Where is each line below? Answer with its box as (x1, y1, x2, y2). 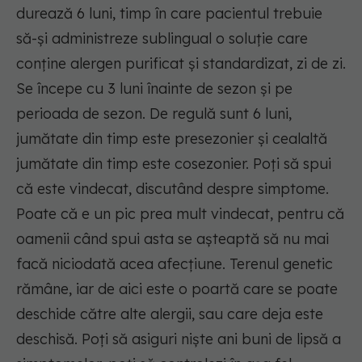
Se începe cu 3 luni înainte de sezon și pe (16, 79, 293, 99)
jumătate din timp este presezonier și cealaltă (16, 129, 327, 149)
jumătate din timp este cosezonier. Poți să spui (16, 154, 331, 174)
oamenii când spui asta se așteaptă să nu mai (16, 229, 329, 249)
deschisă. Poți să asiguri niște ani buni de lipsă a (16, 330, 341, 349)
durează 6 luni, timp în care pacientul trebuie (16, 4, 322, 23)
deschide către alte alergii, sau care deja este (16, 305, 323, 324)
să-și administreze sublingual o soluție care (16, 29, 308, 48)
